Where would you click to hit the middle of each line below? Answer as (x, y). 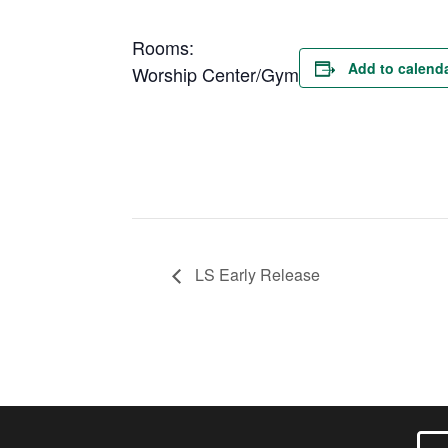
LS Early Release (255, 275)
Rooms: (163, 47)
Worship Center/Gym (215, 74)
